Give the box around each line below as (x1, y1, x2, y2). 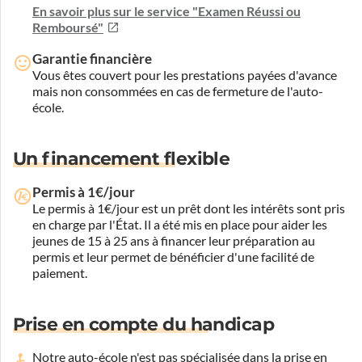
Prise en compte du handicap (13, 313, 275, 335)
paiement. (32, 265, 87, 280)
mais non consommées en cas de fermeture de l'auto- (32, 83, 323, 99)
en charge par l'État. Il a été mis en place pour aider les (32, 217, 327, 232)
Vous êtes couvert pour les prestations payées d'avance (32, 67, 337, 82)
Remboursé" (32, 19, 103, 35)
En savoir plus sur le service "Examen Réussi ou (32, 3, 301, 19)
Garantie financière (32, 50, 152, 66)
